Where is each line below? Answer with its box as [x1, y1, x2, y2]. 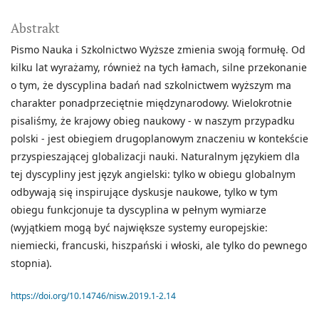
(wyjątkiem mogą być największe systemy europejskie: [11, 221, 268, 235]
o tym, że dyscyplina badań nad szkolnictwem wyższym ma [11, 78, 291, 93]
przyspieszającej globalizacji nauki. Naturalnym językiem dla [11, 150, 300, 164]
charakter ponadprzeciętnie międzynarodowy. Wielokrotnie [11, 96, 292, 110]
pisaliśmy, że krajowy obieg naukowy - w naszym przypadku [11, 114, 295, 128]
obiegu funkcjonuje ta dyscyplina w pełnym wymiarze [11, 203, 266, 217]
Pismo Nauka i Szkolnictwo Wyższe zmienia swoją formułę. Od [11, 43, 305, 57]
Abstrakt [11, 19, 60, 37]
